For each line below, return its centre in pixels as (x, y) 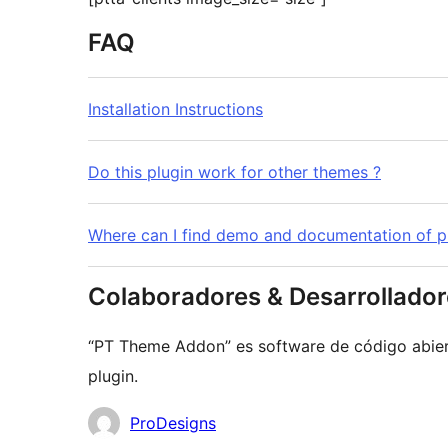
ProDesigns (173, 422)
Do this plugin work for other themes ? (234, 171)
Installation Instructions (175, 108)
